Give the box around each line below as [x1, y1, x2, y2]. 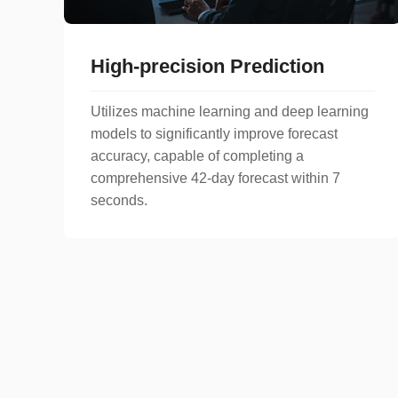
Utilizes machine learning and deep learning [91, 103, 369, 119]
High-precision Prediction [91, 54, 324, 77]
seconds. [91, 192, 147, 208]
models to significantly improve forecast [91, 125, 338, 141]
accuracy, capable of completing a [91, 147, 304, 163]
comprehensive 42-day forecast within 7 [91, 170, 340, 186]
